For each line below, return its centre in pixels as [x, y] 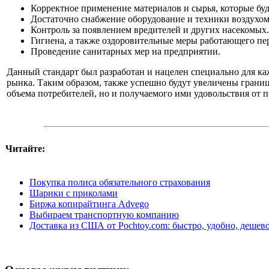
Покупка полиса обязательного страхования [120, 182]
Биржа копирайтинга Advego [89, 204]
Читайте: [25, 149]
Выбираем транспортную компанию [104, 215]
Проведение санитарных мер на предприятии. [125, 51]
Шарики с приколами [74, 193]
